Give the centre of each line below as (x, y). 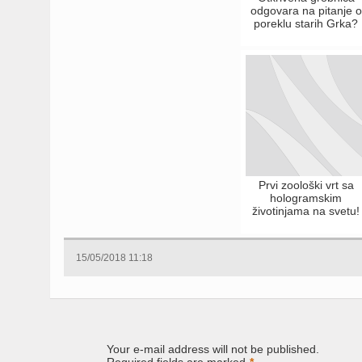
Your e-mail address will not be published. (213, 349)
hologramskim (306, 198)
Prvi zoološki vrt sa (306, 185)
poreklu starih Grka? (306, 23)
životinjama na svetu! (306, 211)
